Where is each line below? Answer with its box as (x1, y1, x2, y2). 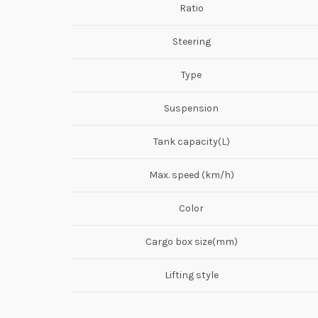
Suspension (164, 102, 219, 114)
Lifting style (164, 268, 219, 281)
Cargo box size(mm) (145, 235, 238, 248)
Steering (172, 35, 211, 48)
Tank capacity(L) (153, 135, 230, 148)
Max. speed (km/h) (148, 168, 234, 181)
